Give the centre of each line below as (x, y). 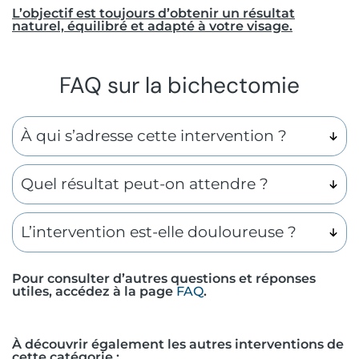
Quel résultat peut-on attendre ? (145, 184)
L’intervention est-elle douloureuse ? (159, 232)
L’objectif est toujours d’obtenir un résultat (153, 14)
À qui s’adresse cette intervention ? (154, 136)
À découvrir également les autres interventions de (178, 345)
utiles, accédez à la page (94, 292)
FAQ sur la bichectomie (179, 86)
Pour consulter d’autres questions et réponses (164, 279)
